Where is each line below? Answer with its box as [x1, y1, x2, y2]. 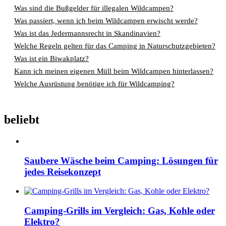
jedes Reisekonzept [24, 166, 101, 177]
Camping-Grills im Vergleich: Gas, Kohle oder [24, 205, 215, 216]
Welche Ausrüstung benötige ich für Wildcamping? [14, 79, 175, 88]
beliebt [4, 112, 39, 126]
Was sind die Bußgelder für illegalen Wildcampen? [14, 4, 174, 13]
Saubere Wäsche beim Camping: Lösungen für [24, 155, 218, 166]
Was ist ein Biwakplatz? [14, 54, 89, 63]
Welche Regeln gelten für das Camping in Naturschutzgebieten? [14, 41, 215, 50]
